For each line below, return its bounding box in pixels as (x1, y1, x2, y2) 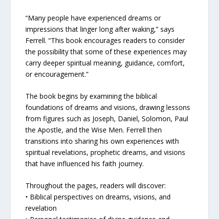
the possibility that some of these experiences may (25, 46, 187, 56)
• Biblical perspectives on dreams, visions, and (25, 192, 171, 202)
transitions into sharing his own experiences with (25, 136, 179, 146)
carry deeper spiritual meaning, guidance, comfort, (25, 58, 185, 67)
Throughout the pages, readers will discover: (25, 181, 166, 191)
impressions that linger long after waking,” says (25, 24, 175, 34)
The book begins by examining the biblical (25, 91, 157, 101)
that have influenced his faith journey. (25, 159, 144, 169)
